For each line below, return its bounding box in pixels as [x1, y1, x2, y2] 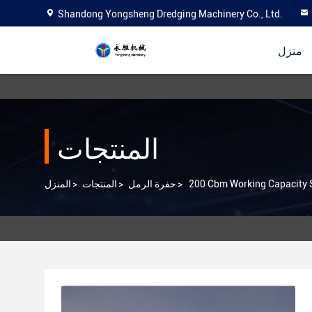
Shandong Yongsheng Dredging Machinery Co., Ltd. [58, 8, 283, 19]
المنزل [45, 178, 71, 189]
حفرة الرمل [128, 178, 176, 189]
